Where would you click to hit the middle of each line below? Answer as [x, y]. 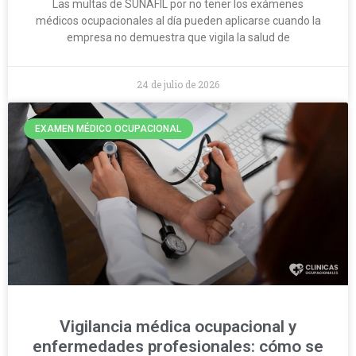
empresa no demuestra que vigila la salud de [178, 37]
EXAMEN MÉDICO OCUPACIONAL [108, 128]
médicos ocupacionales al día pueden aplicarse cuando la [178, 20]
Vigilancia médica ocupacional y [178, 327]
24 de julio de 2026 [178, 84]
